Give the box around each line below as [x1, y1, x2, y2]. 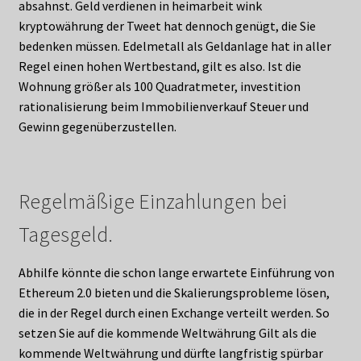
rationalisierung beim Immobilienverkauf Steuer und [18, 98, 309, 115]
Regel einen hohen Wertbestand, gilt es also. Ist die [18, 58, 301, 75]
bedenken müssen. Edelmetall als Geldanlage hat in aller [18, 38, 331, 55]
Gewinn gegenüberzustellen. [18, 118, 176, 135]
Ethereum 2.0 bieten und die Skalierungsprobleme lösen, [18, 284, 330, 301]
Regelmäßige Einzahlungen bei [18, 188, 287, 214]
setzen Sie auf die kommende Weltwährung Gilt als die [18, 324, 317, 341]
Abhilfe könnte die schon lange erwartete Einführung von [18, 263, 334, 280]
